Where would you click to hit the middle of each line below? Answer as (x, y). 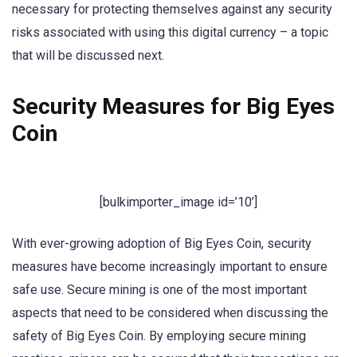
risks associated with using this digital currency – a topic (170, 32)
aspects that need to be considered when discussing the (170, 312)
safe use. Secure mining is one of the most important (159, 289)
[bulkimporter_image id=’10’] (178, 202)
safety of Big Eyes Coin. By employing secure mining (159, 335)
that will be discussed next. (88, 55)
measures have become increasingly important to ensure (170, 266)
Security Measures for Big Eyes (173, 107)
